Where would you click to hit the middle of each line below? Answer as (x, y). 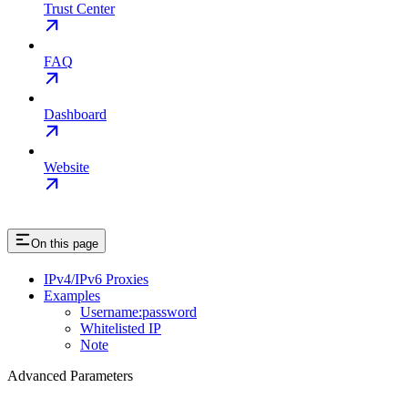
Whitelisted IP (121, 329)
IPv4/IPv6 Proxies (96, 280)
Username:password (138, 312)
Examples (72, 296)
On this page (65, 244)
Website (66, 168)
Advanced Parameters (70, 376)
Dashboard (75, 115)
